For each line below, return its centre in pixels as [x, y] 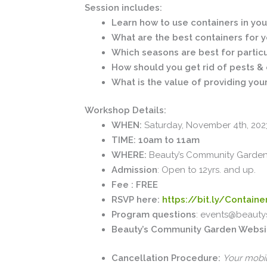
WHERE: [130, 155]
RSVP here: [137, 200]
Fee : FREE [135, 185]
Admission [134, 170]
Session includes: [123, 7]
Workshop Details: [125, 110]
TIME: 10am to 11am [156, 140]
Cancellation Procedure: [167, 258]
